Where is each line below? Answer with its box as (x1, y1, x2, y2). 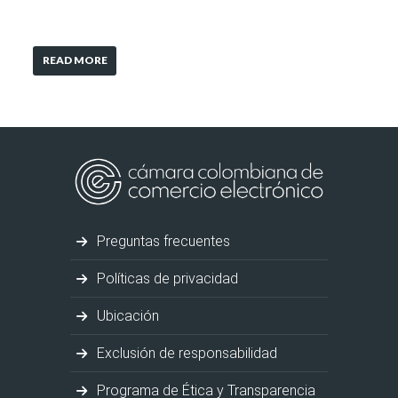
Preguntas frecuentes (93, 232, 231, 250)
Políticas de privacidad (93, 269, 239, 287)
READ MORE (42, 53, 107, 68)
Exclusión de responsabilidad (93, 344, 278, 362)
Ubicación (93, 306, 160, 324)
